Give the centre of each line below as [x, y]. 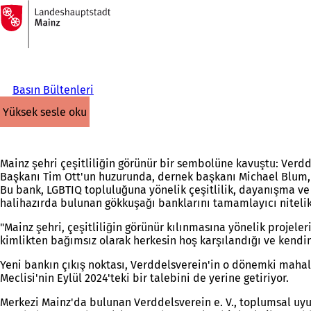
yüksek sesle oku [48, 112]
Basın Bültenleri [53, 90]
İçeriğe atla [36, 24]
